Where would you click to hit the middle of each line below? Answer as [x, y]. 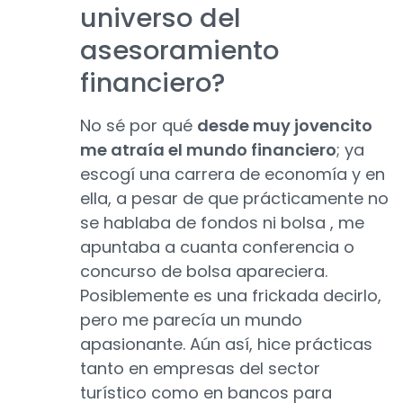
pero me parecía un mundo [191, 320]
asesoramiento [179, 51]
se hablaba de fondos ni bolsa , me [222, 223]
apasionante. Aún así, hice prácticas [226, 345]
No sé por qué [139, 126]
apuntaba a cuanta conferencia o [217, 247]
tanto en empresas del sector [200, 369]
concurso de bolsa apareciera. [204, 272]
